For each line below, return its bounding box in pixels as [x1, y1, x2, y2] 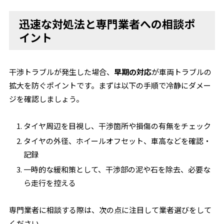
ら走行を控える [23, 177, 76, 188]
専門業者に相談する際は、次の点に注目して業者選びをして [9, 204, 212, 215]
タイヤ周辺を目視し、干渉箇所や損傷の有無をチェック [23, 120, 211, 131]
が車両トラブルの [151, 66, 212, 77]
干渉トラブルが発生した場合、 [9, 66, 114, 77]
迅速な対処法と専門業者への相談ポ [19, 15, 195, 31]
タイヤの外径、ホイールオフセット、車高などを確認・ [23, 135, 211, 146]
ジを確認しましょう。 [9, 93, 84, 104]
